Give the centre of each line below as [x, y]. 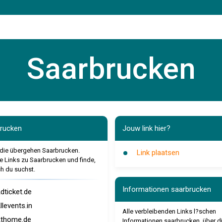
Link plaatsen [158, 153]
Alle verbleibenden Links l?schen [169, 211]
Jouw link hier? [146, 128]
